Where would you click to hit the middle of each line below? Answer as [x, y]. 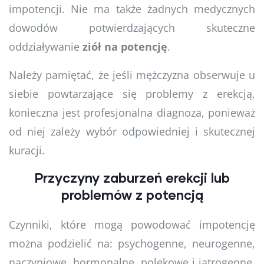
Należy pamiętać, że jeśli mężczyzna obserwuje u [132, 75]
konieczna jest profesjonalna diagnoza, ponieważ [132, 112]
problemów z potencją [132, 194]
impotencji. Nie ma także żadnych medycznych [132, 9]
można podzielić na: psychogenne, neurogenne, [132, 243]
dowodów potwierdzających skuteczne [132, 27]
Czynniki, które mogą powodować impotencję [132, 224]
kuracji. [27, 150]
